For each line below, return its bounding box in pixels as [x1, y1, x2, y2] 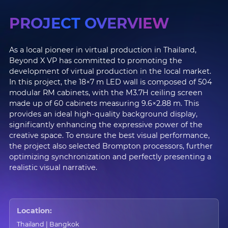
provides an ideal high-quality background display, [9, 109, 197, 119]
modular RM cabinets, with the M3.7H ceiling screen [9, 88, 203, 97]
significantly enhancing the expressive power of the [9, 120, 203, 129]
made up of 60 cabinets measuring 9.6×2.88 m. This [9, 99, 199, 108]
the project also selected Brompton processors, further [9, 141, 213, 151]
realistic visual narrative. [9, 163, 97, 172]
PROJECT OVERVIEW [9, 14, 169, 32]
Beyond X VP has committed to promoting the [9, 56, 182, 65]
